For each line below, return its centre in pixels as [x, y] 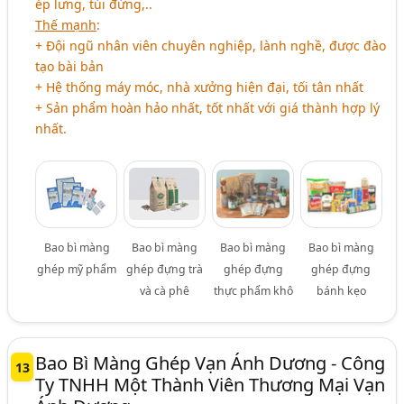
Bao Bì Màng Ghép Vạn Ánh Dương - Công [211, 363]
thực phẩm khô [253, 291]
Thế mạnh [66, 25]
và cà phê [165, 291]
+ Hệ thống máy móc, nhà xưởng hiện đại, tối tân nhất [200, 87]
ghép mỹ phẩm [77, 270]
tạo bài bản [70, 67]
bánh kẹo [341, 291]
